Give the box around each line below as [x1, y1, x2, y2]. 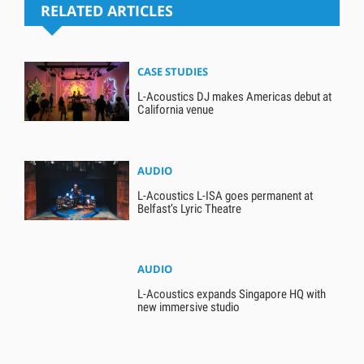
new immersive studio [137, 300, 240, 315]
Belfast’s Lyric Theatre [137, 201, 242, 216]
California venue [137, 102, 214, 117]
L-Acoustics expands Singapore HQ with [137, 287, 327, 302]
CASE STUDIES [137, 63, 209, 79]
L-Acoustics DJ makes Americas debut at [137, 89, 332, 104]
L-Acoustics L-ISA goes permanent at [137, 188, 314, 203]
